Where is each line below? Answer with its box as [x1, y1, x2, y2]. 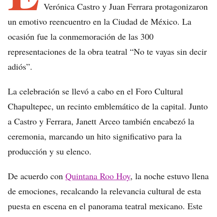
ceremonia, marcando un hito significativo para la [8, 130, 182, 142]
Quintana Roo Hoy [65, 170, 130, 182]
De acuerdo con [8, 170, 65, 182]
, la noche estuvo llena [130, 170, 209, 182]
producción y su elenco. [8, 145, 92, 157]
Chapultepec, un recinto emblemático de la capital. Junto [8, 100, 208, 112]
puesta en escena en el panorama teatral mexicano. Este [8, 200, 202, 212]
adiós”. [8, 61, 32, 72]
